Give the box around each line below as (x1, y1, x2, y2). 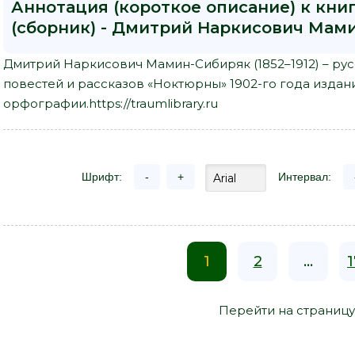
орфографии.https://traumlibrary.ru (3, 96, 218, 112)
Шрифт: (82, 170, 122, 184)
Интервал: (278, 170, 331, 184)
